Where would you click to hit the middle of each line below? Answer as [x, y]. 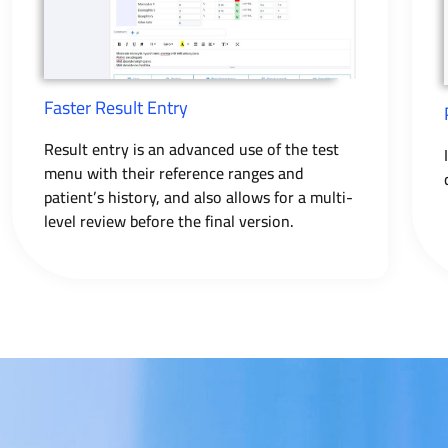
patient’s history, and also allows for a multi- [198, 196]
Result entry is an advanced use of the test [191, 148]
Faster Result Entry [115, 107]
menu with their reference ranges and [173, 172]
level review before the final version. [168, 220]
